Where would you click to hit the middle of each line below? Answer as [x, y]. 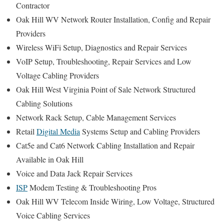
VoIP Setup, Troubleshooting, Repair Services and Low [104, 61]
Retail [26, 131]
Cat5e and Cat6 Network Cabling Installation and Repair [105, 145]
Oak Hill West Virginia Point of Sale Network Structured [106, 89]
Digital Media [58, 131]
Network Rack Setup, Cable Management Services [96, 117]
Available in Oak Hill [50, 159]
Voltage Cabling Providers [57, 75]
